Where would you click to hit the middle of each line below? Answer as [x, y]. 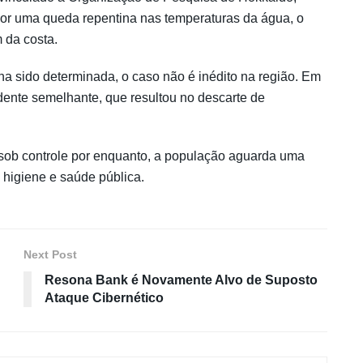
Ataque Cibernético [104, 297]
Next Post [50, 254]
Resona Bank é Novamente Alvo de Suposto [181, 280]
